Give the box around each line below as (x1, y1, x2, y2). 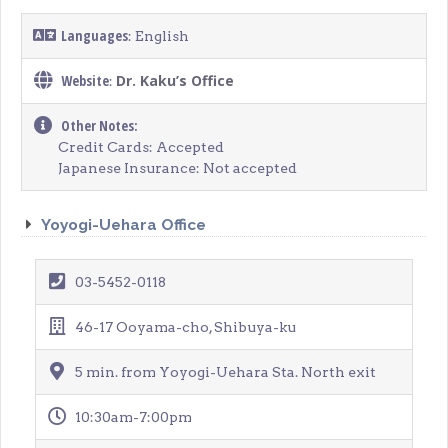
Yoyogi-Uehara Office (41, 215, 207, 234)
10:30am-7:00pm (72, 408, 193, 425)
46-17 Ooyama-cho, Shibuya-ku (72, 318, 297, 335)
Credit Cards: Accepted (58, 139, 225, 156)
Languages (61, 26, 129, 46)
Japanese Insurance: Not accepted (58, 160, 298, 177)
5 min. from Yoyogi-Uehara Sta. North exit (72, 363, 377, 380)
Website (61, 71, 110, 91)
